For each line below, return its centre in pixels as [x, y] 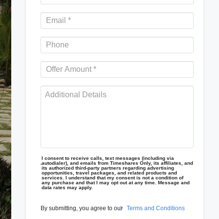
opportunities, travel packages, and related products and [109, 173]
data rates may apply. [67, 187]
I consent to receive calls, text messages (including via [108, 158]
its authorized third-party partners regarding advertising [108, 168]
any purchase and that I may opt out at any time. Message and [116, 183]
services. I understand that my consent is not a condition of [113, 178]
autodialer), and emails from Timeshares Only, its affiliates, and [118, 163]
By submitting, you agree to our [82, 208]
